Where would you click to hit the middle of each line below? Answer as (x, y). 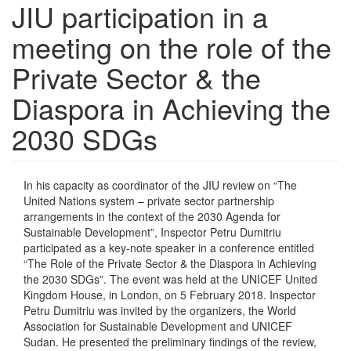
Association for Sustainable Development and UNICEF (158, 326)
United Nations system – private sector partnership (149, 200)
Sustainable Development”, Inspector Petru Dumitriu (152, 232)
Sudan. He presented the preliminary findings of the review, (170, 341)
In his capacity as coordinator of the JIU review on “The (160, 185)
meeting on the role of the (172, 46)
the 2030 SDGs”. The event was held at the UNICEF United (170, 279)
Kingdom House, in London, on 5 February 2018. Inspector (170, 294)
